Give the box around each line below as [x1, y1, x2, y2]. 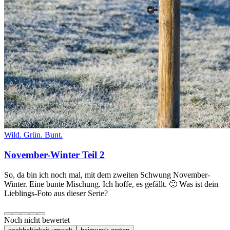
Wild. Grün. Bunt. [4, 130, 63, 140]
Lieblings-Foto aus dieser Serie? [4, 188, 108, 198]
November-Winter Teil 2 [4, 149, 105, 160]
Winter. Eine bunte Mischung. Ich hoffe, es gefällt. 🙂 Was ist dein [4, 179, 218, 188]
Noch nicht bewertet [4, 215, 70, 224]
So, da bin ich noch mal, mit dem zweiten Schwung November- [4, 170, 210, 179]
